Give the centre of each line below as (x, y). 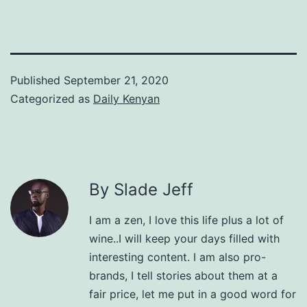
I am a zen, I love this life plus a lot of (186, 220)
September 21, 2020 (116, 80)
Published (37, 80)
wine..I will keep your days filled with (184, 238)
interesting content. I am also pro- (177, 257)
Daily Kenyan (126, 98)
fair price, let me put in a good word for (193, 294)
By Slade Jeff (141, 189)
